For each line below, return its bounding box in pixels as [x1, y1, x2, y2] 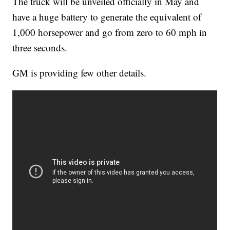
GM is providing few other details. [12, 66, 147, 80]
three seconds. [12, 41, 68, 54]
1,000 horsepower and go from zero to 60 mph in [12, 26, 207, 39]
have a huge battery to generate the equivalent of [12, 10, 202, 24]
